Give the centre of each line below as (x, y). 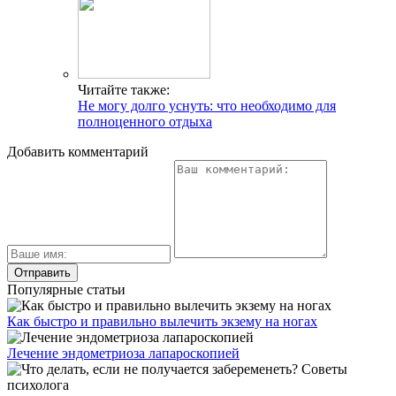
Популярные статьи (66, 290)
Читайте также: (124, 90)
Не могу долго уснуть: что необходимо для (207, 106)
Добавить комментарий (78, 152)
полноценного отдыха (145, 122)
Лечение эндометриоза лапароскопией (123, 354)
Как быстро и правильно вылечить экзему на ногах (162, 322)
